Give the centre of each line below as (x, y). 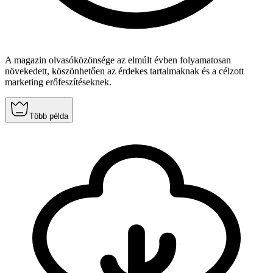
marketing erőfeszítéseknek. (58, 82)
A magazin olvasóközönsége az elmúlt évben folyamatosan (118, 60)
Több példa (49, 116)
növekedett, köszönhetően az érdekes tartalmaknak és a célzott (124, 71)
